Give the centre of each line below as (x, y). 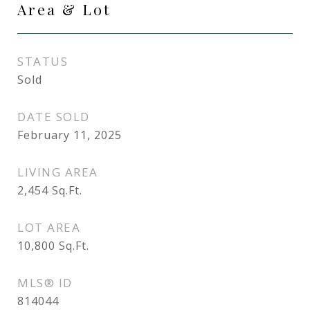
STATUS (43, 61)
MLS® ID (45, 283)
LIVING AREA (58, 172)
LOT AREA (49, 227)
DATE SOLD (54, 117)
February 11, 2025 (70, 135)
